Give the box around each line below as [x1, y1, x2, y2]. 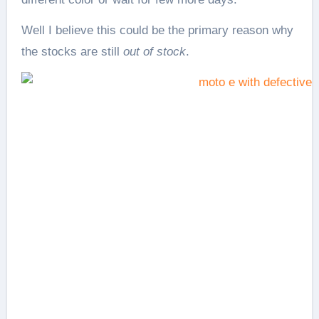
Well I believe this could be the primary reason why [21, 23, 293, 37]
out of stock [122, 44, 186, 58]
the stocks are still [21, 44, 123, 58]
